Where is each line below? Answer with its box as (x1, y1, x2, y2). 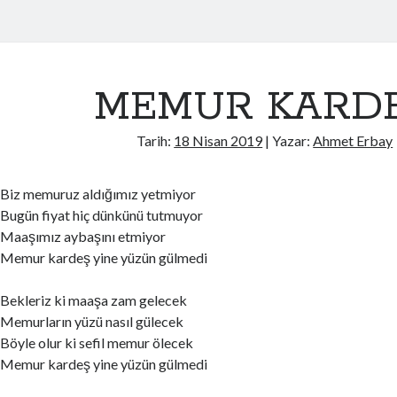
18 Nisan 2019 (174, 132, 263, 149)
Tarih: (136, 132, 175, 149)
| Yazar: (262, 132, 314, 149)
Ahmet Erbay (313, 132, 393, 149)
